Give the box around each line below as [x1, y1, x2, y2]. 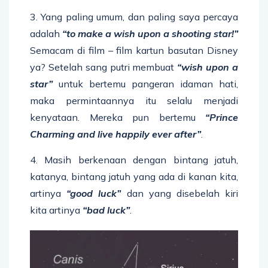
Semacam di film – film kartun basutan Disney [30, 44, 238, 57]
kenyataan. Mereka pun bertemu [30, 111, 205, 124]
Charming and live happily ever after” [30, 128, 201, 141]
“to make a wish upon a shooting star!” [62, 28, 238, 40]
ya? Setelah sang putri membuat [30, 61, 178, 74]
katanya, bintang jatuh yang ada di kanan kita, [30, 170, 238, 183]
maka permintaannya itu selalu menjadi [30, 95, 238, 107]
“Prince [205, 111, 238, 124]
